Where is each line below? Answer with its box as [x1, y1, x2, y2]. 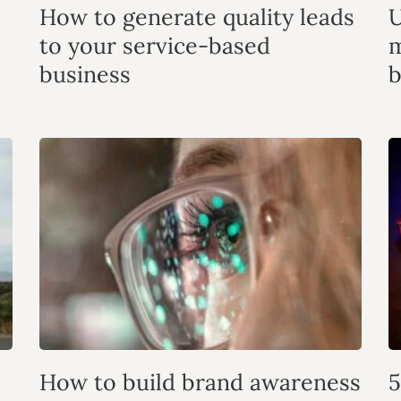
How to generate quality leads [39, 2, 354, 31]
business [39, 59, 131, 89]
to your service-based [39, 30, 270, 60]
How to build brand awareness [39, 368, 361, 397]
